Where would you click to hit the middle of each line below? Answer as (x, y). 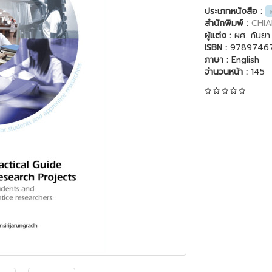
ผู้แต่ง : (219, 35)
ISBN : (216, 47)
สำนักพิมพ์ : (228, 23)
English (245, 59)
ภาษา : (218, 59)
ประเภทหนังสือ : (235, 11)
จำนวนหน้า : (227, 72)
